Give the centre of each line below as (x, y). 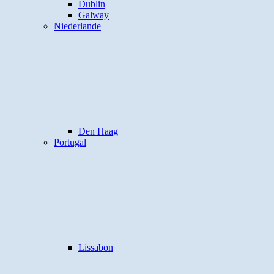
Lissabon (96, 247)
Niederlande (77, 26)
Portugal (70, 142)
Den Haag (98, 131)
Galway (94, 15)
